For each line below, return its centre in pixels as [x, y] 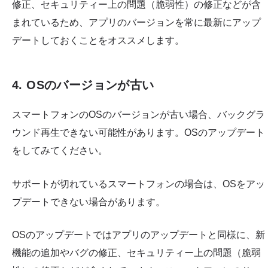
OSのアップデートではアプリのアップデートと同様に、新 [138, 235]
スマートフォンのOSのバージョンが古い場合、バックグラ [138, 115]
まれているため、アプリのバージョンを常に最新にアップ [136, 23]
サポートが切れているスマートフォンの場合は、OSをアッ [138, 184]
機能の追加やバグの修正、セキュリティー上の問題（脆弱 [136, 253]
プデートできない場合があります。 [89, 202]
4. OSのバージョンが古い [83, 85]
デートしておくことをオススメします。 [98, 41]
